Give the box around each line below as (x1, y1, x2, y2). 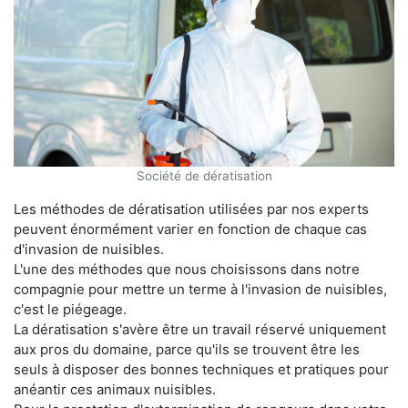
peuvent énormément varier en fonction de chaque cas (14, 219, 367, 238)
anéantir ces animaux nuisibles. (14, 380, 216, 398)
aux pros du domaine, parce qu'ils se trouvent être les (14, 340, 360, 358)
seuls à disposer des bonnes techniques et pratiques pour (14, 360, 389, 378)
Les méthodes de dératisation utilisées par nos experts (14, 199, 369, 218)
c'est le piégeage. (14, 300, 127, 318)
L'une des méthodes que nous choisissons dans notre (14, 260, 360, 278)
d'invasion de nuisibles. (14, 240, 164, 258)
